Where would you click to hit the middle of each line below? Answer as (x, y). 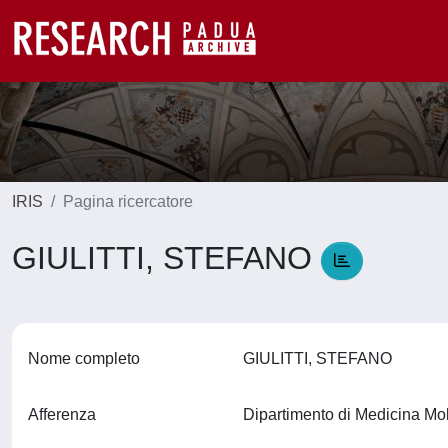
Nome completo (84, 358)
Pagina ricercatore (128, 201)
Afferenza (62, 414)
